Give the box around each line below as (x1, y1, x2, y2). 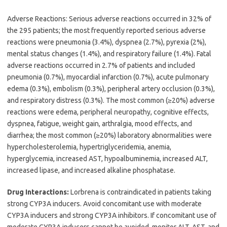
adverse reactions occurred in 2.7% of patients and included (7, 61, 195, 69)
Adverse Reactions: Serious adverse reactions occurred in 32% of (7, 14, 211, 23)
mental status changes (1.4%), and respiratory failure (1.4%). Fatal (7, 49, 211, 58)
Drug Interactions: (7, 187, 69, 196)
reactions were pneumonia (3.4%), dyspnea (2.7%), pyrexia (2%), (7, 37, 206, 46)
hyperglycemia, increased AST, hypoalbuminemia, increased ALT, (7, 154, 208, 163)
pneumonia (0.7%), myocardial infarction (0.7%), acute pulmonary (7, 72, 209, 81)
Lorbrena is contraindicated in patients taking (69, 187, 211, 196)
